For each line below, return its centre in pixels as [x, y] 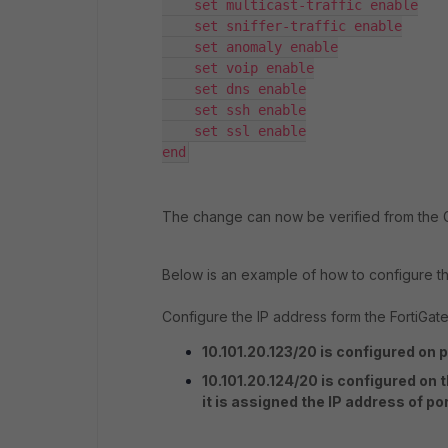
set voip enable [238, 67]
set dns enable [234, 88]
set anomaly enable [250, 46]
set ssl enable [234, 130]
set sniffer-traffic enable [282, 25]
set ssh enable [234, 109]
